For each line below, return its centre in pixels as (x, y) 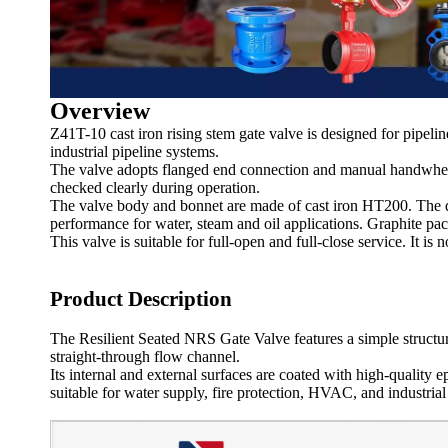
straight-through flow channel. (145, 356)
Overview (100, 110)
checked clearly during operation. (155, 187)
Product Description (141, 298)
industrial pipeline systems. (134, 151)
